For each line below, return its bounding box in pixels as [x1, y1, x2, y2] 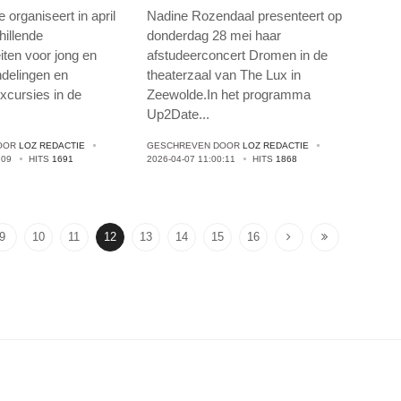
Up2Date [147, 107, 200, 123]
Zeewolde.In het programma [147, 87, 311, 103]
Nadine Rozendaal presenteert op [147, 8, 343, 24]
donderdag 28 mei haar [147, 28, 282, 44]
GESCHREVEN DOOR [147, 141, 243, 151]
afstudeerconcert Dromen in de [147, 47, 328, 64]
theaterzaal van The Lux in [147, 67, 302, 83]
